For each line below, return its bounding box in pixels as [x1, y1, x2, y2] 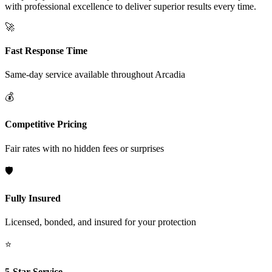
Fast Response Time [5, 45, 87, 56]
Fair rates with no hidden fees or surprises [5, 143, 164, 154]
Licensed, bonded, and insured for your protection [5, 217, 196, 228]
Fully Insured [5, 192, 61, 203]
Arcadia [155, 69, 185, 80]
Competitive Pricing [5, 119, 87, 130]
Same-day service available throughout [5, 69, 155, 80]
